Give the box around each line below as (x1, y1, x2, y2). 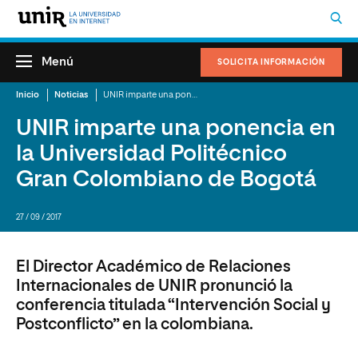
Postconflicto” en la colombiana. (16, 316, 253, 332)
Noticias (54, 90, 88, 99)
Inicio (16, 90, 39, 99)
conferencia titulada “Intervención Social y (16, 297, 331, 313)
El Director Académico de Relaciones (16, 259, 291, 275)
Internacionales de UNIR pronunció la (16, 278, 292, 294)
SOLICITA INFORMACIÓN (217, 58, 325, 66)
